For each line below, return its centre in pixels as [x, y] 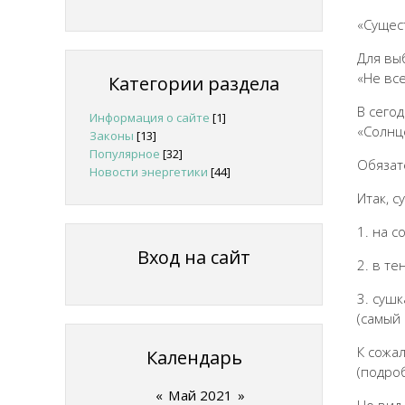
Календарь [194, 358]
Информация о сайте [150, 118]
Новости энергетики [149, 172]
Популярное [125, 154]
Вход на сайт [194, 257]
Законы [112, 136]
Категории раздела [194, 84]
